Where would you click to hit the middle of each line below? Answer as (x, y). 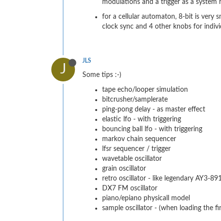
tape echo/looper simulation (145, 90)
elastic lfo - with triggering (142, 119)
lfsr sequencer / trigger (136, 149)
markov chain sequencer (139, 139)
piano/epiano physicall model (146, 198)
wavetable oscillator (132, 159)
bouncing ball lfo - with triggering (152, 129)
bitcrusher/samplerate (135, 99)
